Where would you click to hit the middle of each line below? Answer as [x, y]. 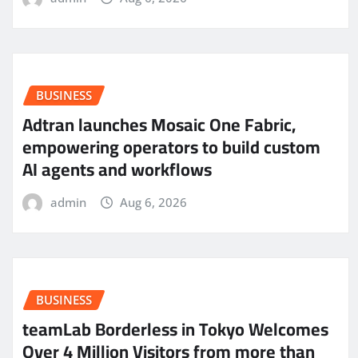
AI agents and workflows [117, 169]
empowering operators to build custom [171, 147]
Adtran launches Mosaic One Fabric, [159, 124]
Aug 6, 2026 [154, 202]
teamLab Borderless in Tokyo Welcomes [175, 330]
